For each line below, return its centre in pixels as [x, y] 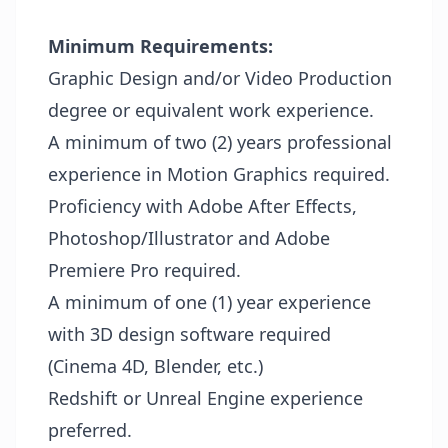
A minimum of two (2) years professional [220, 141]
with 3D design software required [189, 333]
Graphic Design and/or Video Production [220, 77]
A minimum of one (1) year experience [209, 301]
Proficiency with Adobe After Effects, [202, 205]
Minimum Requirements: [160, 45]
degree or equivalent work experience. [211, 109]
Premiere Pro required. [144, 269]
